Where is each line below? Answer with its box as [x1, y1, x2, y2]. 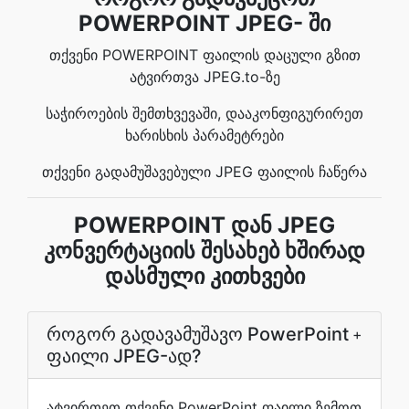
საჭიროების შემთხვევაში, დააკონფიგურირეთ [46, 104, 363, 122]
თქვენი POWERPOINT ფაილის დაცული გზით [48, 46, 361, 64]
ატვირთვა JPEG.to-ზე [129, 68, 280, 86]
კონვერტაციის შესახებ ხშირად [44, 237, 365, 264]
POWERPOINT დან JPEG [74, 212, 335, 238]
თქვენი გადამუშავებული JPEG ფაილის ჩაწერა [42, 163, 367, 181]
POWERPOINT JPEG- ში [79, 10, 330, 37]
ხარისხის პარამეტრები [125, 126, 284, 144]
